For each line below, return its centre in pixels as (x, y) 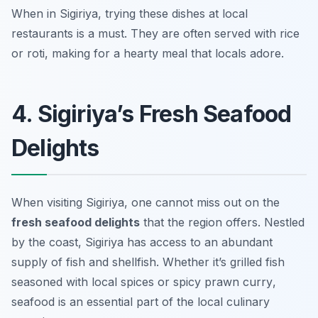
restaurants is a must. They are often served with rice (155, 34)
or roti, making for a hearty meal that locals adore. (148, 54)
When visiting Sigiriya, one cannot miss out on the (146, 203)
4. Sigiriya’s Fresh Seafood (152, 114)
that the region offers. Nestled (222, 223)
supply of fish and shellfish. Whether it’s (121, 262)
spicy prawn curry (223, 282)
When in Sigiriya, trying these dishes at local (130, 14)
